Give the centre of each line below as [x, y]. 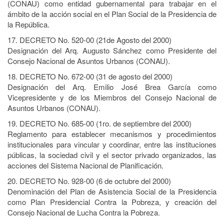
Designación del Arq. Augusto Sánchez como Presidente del [112, 50]
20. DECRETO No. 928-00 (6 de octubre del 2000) [89, 181]
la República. [28, 24]
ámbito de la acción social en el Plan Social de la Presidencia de [112, 14]
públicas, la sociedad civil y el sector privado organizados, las [112, 155]
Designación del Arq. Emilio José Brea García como [112, 87]
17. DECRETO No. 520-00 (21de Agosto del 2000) [89, 40]
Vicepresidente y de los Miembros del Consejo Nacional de [112, 97]
